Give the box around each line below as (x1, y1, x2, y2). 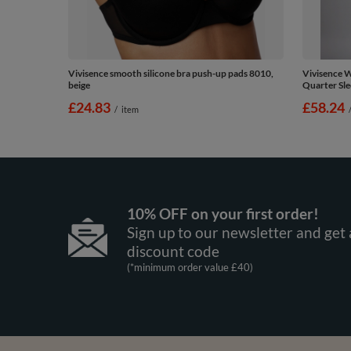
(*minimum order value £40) (126, 260, 253, 273)
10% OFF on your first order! (126, 204, 319, 223)
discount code (126, 241, 219, 260)
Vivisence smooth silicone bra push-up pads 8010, (68, 67, 273, 79)
